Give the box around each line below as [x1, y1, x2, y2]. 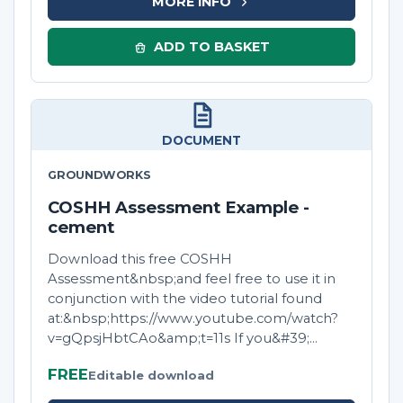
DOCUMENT [162, 133, 241, 148]
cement [48, 217, 114, 238]
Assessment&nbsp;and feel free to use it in [48, 271, 336, 288]
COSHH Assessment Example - [48, 197, 309, 219]
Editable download [88, 368, 214, 383]
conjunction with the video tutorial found [48, 291, 322, 308]
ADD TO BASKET [153, 38, 270, 55]
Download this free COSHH [48, 251, 232, 268]
